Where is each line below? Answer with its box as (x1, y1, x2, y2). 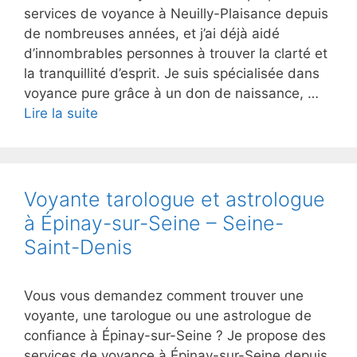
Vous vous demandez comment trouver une (24, 288, 304, 304)
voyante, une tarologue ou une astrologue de (24, 308, 312, 324)
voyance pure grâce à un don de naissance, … (24, 85, 319, 101)
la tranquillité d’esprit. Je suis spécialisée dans (24, 65, 320, 81)
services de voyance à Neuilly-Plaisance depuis (24, 6, 328, 22)
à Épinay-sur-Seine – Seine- (24, 211, 284, 235)
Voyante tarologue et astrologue (24, 187, 325, 211)
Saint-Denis (24, 235, 132, 259)
